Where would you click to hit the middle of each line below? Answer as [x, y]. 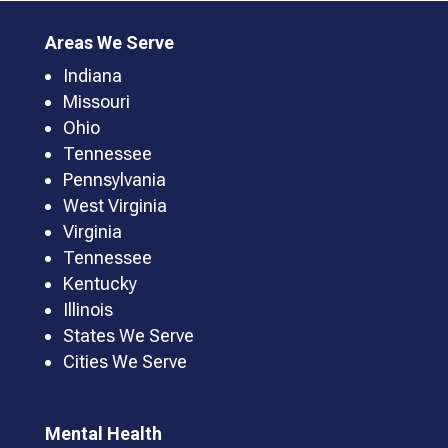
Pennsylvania [114, 180]
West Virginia [114, 206]
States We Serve [128, 336]
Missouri [96, 102]
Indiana [92, 76]
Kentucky [99, 284]
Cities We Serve [124, 362]
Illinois [87, 310]
